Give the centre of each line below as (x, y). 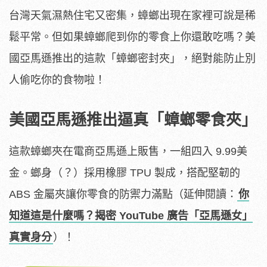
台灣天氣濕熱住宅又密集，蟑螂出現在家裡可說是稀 (132, 15)
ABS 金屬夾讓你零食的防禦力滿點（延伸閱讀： (123, 194)
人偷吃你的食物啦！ (57, 80)
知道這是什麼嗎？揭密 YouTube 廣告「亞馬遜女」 (131, 215)
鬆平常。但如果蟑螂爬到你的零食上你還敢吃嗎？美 (132, 37)
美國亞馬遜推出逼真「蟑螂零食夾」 (133, 119)
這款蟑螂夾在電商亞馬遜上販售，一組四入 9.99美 (128, 151)
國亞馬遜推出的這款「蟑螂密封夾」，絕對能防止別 (132, 58)
